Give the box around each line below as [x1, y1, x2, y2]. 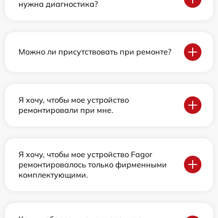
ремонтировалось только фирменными [18, 159, 167, 169]
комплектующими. [18, 169, 88, 180]
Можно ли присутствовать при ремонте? [18, 47, 171, 57]
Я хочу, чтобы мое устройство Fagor [18, 149, 152, 159]
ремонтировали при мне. [18, 105, 113, 115]
